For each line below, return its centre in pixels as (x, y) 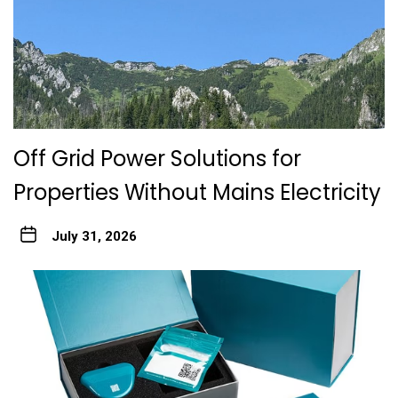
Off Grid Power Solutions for (157, 159)
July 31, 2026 (94, 237)
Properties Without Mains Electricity (197, 193)
